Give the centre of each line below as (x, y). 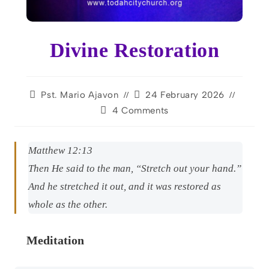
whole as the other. (68, 205)
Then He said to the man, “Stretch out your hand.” (135, 169)
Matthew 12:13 (60, 151)
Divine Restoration (134, 50)
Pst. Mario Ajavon (80, 95)
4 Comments (140, 110)
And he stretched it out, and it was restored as (125, 187)
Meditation (55, 240)
